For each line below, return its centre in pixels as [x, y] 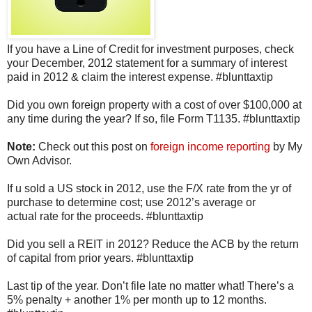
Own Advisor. [39, 160]
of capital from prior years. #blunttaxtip [100, 258]
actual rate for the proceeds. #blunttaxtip [105, 216]
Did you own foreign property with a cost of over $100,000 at [154, 104]
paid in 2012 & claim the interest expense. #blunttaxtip [140, 77]
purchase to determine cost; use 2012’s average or [131, 202]
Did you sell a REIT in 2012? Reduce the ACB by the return [153, 244]
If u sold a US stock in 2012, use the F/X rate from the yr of [149, 188]
